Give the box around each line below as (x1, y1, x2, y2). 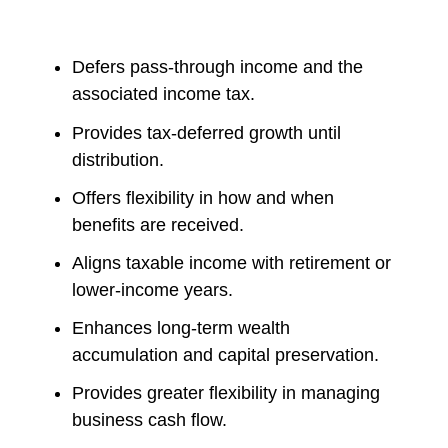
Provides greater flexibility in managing (72, 383, 381, 404)
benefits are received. (72, 214, 250, 235)
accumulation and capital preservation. (72, 345, 380, 366)
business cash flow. (72, 410, 228, 431)
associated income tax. (72, 84, 261, 105)
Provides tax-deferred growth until (72, 122, 342, 143)
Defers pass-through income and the (72, 57, 364, 78)
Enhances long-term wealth (72, 318, 291, 339)
